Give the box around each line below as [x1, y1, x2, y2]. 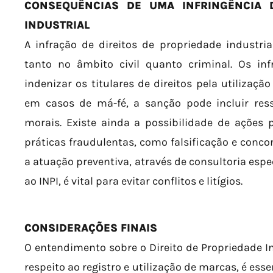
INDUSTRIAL [24, 18, 90, 32]
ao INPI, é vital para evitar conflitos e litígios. [24, 174, 243, 188]
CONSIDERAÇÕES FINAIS [24, 221, 157, 235]
